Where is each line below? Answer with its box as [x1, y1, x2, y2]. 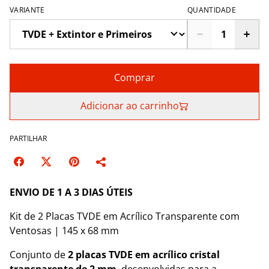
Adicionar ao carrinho [80, 99, 179, 112]
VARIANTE [10, 5, 45, 15]
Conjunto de [10, 248, 68, 261]
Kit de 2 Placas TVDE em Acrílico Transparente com [10, 210, 240, 223]
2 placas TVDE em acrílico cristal [68, 248, 220, 261]
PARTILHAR [10, 133, 47, 144]
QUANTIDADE [187, 5, 236, 15]
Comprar [114, 71, 155, 84]
